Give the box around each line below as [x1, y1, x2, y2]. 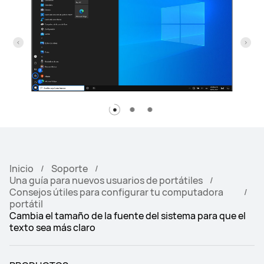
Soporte [51, 161, 88, 175]
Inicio [9, 161, 34, 175]
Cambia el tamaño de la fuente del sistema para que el [9, 209, 246, 222]
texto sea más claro [9, 220, 95, 234]
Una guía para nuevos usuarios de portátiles [9, 173, 203, 187]
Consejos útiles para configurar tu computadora [9, 185, 223, 199]
